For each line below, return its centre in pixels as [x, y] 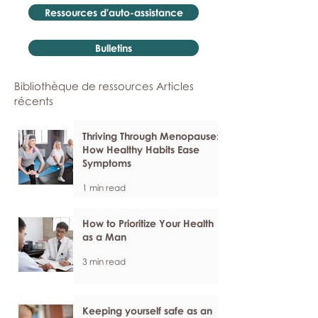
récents [34, 101]
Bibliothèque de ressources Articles [104, 86]
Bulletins [114, 48]
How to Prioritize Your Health [148, 223]
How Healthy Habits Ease [141, 149]
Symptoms [107, 163]
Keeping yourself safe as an [147, 311]
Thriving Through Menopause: [151, 136]
